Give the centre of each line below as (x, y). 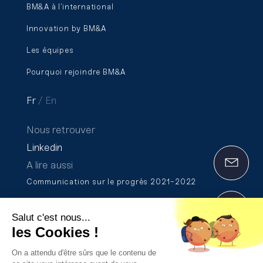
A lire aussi (49, 165)
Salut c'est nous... (51, 217)
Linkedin (44, 148)
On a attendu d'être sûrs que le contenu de (84, 252)
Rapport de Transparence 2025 (89, 204)
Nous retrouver (61, 130)
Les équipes (50, 50)
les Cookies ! (55, 232)
